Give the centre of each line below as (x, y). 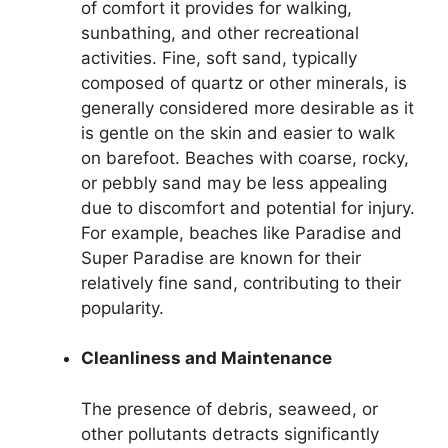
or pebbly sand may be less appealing (234, 182)
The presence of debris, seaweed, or (229, 408)
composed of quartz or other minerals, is (244, 82)
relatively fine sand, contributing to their (241, 282)
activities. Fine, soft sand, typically (219, 57)
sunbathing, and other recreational (220, 32)
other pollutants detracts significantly (230, 433)
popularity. (122, 307)
